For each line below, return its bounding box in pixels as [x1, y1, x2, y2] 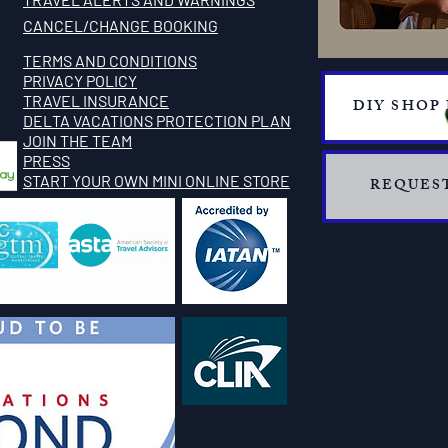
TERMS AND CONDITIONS [23, 51, 197, 70]
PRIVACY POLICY [23, 71, 137, 90]
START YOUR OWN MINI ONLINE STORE [23, 171, 290, 190]
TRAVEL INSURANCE [23, 91, 169, 110]
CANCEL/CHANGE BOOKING [23, 16, 218, 35]
